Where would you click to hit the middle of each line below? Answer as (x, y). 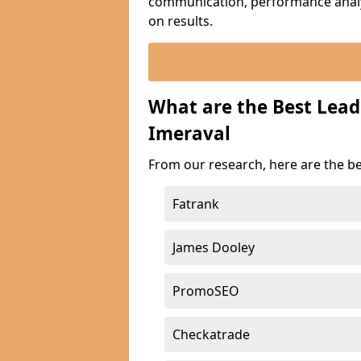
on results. (180, 21)
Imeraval (189, 133)
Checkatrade (211, 334)
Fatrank (196, 204)
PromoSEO (206, 291)
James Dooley (214, 247)
